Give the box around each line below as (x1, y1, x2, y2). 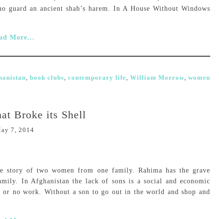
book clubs (30, 74, 64, 81)
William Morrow (130, 74, 184, 81)
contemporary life (68, 74, 126, 81)
